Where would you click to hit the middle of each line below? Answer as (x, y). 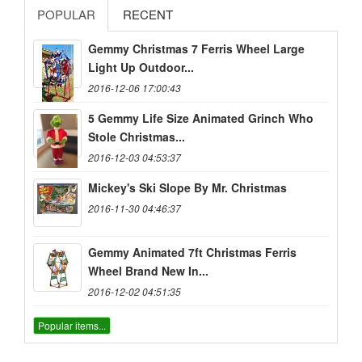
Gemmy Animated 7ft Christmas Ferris (192, 253)
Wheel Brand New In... (148, 271)
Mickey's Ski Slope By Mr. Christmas (187, 188)
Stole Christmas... (137, 137)
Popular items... (72, 325)
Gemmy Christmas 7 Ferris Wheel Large (196, 49)
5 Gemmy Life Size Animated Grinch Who (201, 118)
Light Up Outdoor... (141, 67)
